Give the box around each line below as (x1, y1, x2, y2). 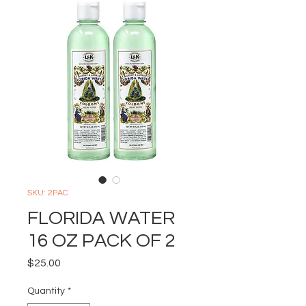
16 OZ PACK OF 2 (27, 231, 176, 251)
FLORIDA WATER (27, 208, 175, 228)
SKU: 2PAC (27, 189, 68, 197)
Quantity (27, 286, 65, 296)
